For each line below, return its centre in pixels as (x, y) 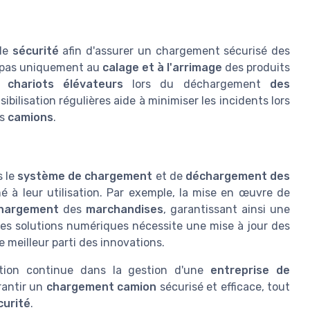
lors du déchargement (197, 84)
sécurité (35, 51)
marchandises (124, 209)
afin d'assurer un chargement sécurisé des (174, 51)
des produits (256, 68)
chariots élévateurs (65, 84)
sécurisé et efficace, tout (224, 286)
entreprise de (250, 270)
